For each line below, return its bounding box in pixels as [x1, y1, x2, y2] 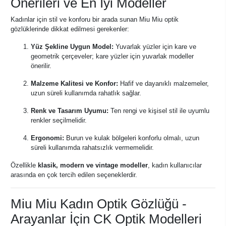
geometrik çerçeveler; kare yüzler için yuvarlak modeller [31, 52, 194, 60]
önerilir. [31, 62, 51, 70]
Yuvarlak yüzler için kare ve [114, 43, 196, 50]
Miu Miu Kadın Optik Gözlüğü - [11, 197, 187, 211]
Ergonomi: [31, 134, 64, 142]
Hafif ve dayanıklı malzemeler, [118, 80, 209, 87]
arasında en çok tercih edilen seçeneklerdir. [11, 171, 137, 179]
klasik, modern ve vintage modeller [38, 161, 148, 169]
